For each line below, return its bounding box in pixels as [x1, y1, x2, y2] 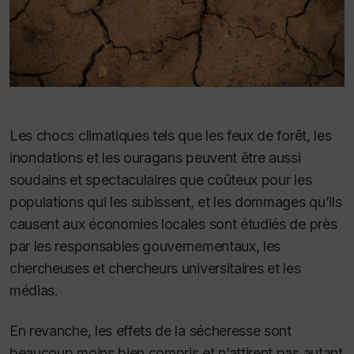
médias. [9, 282, 58, 299]
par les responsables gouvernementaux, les [9, 238, 281, 255]
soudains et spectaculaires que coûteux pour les [9, 171, 312, 189]
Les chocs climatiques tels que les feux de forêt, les [9, 127, 332, 145]
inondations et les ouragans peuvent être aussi [9, 149, 301, 167]
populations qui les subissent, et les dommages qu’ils [9, 194, 342, 211]
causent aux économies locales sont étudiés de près [9, 216, 337, 233]
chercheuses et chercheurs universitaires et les [9, 260, 301, 277]
